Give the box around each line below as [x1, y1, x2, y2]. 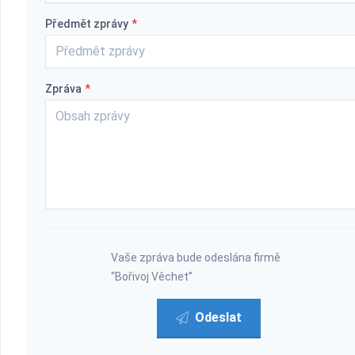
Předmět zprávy [45, 17, 128, 30]
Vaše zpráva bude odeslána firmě [110, 251, 281, 264]
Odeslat [195, 310, 242, 325]
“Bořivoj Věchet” [110, 270, 193, 283]
